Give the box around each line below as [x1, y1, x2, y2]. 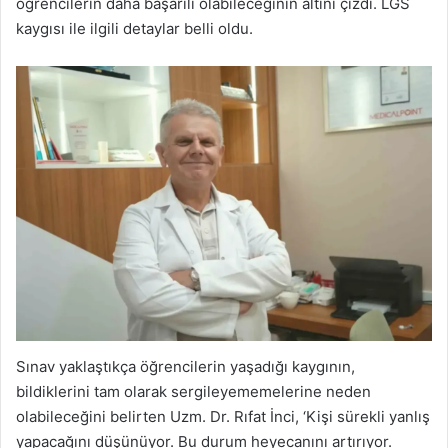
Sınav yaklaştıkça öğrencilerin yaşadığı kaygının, [16, 356, 355, 376]
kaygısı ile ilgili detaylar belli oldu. [16, 19, 253, 39]
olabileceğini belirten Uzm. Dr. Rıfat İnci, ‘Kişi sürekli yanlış [16, 406, 430, 426]
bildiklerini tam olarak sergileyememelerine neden [16, 381, 371, 401]
